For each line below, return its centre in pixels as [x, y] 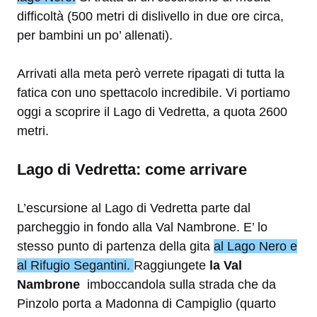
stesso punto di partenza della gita [115, 246]
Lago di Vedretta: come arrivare [132, 169]
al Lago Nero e [255, 246]
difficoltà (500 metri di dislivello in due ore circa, [150, 16]
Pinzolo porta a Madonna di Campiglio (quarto [146, 303]
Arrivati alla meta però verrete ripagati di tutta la [151, 73]
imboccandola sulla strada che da [180, 284]
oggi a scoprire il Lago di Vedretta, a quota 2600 [152, 111]
